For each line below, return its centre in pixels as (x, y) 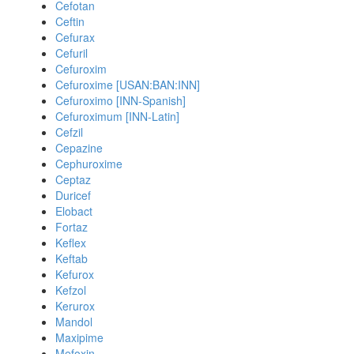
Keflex (71, 243)
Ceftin (70, 21)
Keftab (72, 258)
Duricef (73, 195)
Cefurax (75, 37)
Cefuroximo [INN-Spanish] (121, 100)
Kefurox (75, 274)
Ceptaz (73, 179)
